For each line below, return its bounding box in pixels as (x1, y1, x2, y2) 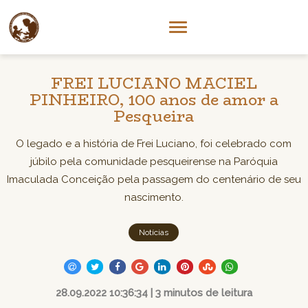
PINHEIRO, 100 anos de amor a (29, 88, 278, 111)
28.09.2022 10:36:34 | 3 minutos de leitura (55, 286, 252, 299)
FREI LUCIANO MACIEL (50, 71, 257, 95)
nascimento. (124, 191, 184, 203)
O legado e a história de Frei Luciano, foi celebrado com (16, 137, 292, 150)
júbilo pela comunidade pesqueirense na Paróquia (30, 155, 278, 168)
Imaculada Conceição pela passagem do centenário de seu (6, 173, 301, 186)
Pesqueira (113, 104, 195, 128)
